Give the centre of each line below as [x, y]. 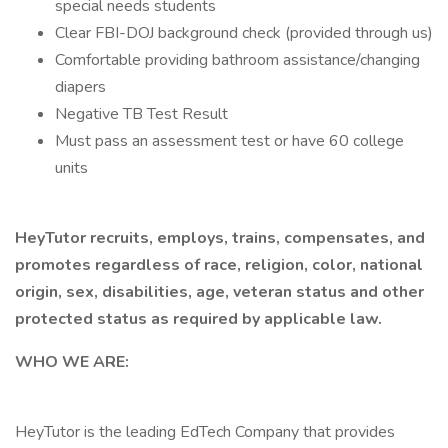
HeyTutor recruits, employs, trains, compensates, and [220, 238]
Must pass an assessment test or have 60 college [229, 141]
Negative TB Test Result [141, 114]
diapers [80, 87]
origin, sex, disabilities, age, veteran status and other [219, 292]
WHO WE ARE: [72, 362]
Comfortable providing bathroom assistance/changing [237, 60]
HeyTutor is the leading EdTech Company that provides [205, 432]
